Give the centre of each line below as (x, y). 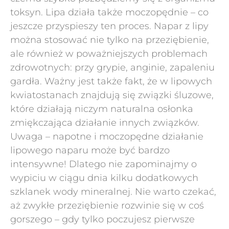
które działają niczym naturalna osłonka (102, 109)
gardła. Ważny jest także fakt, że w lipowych (111, 81)
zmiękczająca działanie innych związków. (105, 123)
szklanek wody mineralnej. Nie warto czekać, (113, 192)
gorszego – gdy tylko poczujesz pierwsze (102, 219)
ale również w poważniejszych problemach (109, 54)
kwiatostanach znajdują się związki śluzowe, (112, 95)
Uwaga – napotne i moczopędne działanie (107, 136)
